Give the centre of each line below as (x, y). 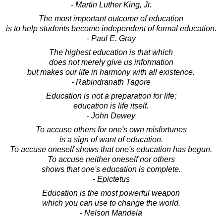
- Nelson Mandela (111, 213)
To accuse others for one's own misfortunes (111, 129)
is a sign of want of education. (111, 139)
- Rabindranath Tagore (111, 82)
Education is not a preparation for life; (111, 96)
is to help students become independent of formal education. (111, 28)
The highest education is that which (111, 52)
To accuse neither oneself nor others (111, 159)
